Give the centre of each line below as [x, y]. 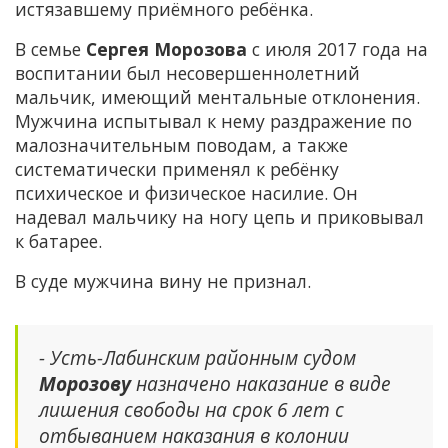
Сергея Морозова [166, 49]
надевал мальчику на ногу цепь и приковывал [219, 217]
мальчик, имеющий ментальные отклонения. [217, 97]
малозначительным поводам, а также [181, 145]
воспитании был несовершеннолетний [187, 73]
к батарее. [58, 241]
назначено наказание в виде [261, 384]
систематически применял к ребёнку [177, 169]
